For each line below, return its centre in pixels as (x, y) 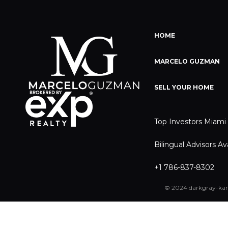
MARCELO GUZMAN (187, 62)
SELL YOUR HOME (184, 88)
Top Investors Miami (190, 122)
